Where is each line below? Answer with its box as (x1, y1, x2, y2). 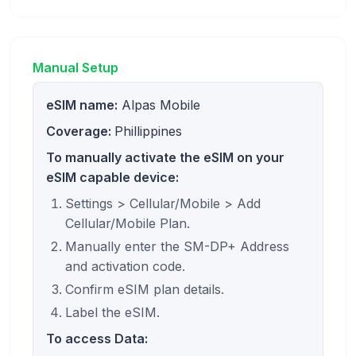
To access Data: (46, 330, 148, 346)
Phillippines (114, 122, 182, 139)
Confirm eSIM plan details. (65, 281, 224, 297)
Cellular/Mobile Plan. (65, 215, 190, 231)
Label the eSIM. (65, 304, 160, 320)
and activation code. (65, 257, 185, 274)
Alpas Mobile (118, 96, 200, 113)
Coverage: (46, 122, 114, 139)
